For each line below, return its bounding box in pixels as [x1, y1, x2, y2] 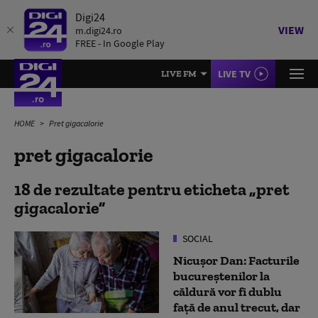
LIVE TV [218, 67, 251, 80]
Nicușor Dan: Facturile [173, 253, 300, 268]
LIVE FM [161, 68, 197, 79]
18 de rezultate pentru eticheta [14, 179, 249, 199]
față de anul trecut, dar [173, 300, 300, 315]
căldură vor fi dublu [173, 284, 282, 300]
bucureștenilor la [173, 268, 270, 284]
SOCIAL [180, 232, 213, 245]
